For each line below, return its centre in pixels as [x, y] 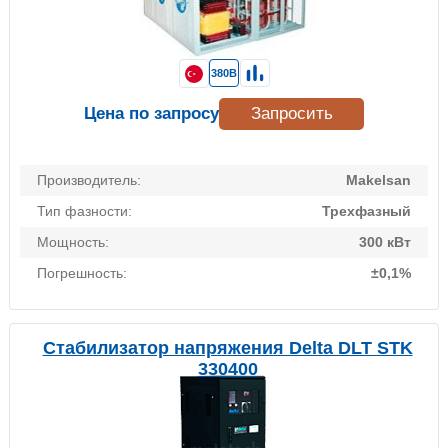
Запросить [291, 114]
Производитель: [89, 180]
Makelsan [378, 180]
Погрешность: [82, 273]
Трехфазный [366, 211]
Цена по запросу [151, 114]
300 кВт [385, 242]
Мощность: [73, 242]
